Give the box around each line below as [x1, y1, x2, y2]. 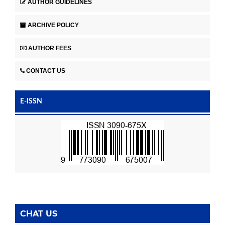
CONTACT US [26, 67, 65, 75]
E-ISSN [20, 98, 42, 105]
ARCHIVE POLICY [28, 21, 79, 29]
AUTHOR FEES [28, 44, 71, 52]
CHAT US [20, 209, 57, 219]
